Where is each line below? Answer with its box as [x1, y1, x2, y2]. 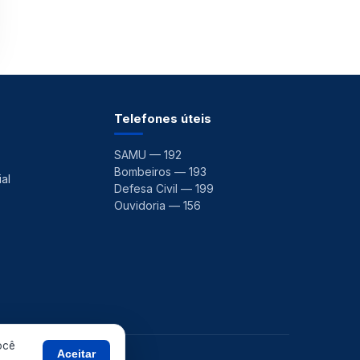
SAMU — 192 [114, 148, 182, 162]
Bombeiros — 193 [114, 165, 207, 178]
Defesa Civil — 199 [114, 182, 214, 195]
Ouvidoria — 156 [114, 198, 201, 212]
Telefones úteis [114, 111, 211, 126]
